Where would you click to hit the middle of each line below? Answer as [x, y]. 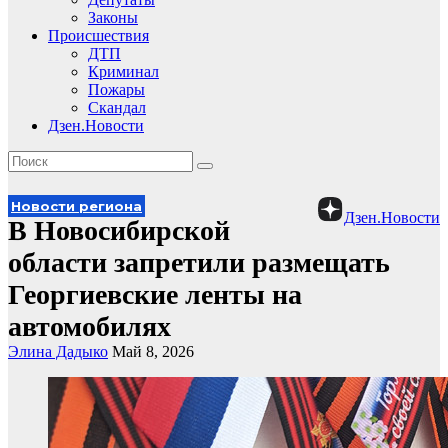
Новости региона [76, 206]
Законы [113, 17]
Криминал [123, 71]
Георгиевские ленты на [155, 294]
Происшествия [98, 35]
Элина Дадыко [58, 351]
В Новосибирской [119, 230]
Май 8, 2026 [153, 351]
